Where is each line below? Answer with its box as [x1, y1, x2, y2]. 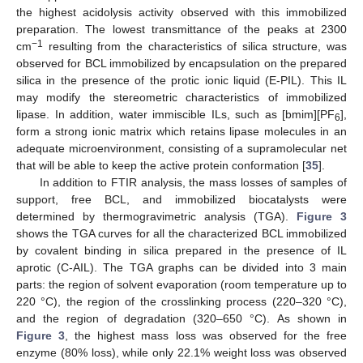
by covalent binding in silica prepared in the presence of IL [16, 243, 347, 257]
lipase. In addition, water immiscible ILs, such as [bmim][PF [16, 107, 335, 121]
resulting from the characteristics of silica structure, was [43, 39, 347, 53]
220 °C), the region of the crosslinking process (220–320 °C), [16, 294, 347, 308]
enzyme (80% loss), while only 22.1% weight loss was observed [16, 345, 347, 359]
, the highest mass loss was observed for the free [65, 328, 348, 342]
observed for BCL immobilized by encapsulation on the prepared [16, 56, 347, 70]
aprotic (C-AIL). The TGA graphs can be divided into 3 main [16, 260, 347, 274]
